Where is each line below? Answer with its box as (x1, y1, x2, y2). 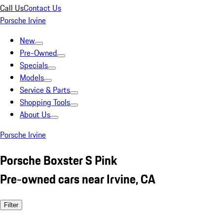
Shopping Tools (20, 96, 70, 108)
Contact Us (24, 2, 61, 14)
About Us (20, 109, 50, 120)
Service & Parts (20, 84, 70, 96)
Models (20, 72, 44, 83)
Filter (4, 201, 18, 209)
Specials (20, 59, 48, 71)
